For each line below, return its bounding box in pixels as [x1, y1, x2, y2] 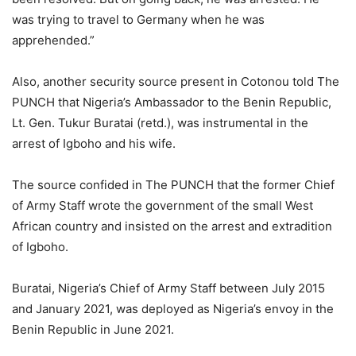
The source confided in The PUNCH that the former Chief [12, 177, 335, 192]
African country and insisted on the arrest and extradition [12, 219, 332, 234]
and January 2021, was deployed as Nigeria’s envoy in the [12, 301, 334, 316]
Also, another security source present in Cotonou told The [12, 74, 339, 89]
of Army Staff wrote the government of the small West [12, 198, 313, 213]
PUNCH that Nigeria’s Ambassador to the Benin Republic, [12, 95, 331, 110]
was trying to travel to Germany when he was [12, 12, 265, 27]
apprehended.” [12, 33, 95, 48]
